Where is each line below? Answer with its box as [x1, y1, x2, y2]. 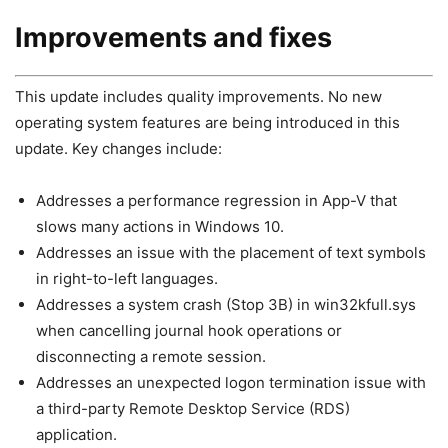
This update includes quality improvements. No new [15, 87, 382, 107]
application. [36, 425, 117, 445]
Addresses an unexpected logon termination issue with [36, 373, 426, 393]
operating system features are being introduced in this [15, 113, 400, 133]
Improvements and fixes [15, 20, 332, 54]
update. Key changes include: [15, 139, 222, 159]
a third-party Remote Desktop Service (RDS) [36, 399, 350, 419]
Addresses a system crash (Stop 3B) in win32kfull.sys [36, 295, 416, 315]
